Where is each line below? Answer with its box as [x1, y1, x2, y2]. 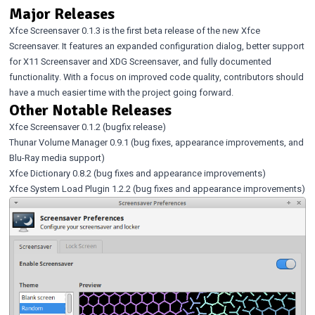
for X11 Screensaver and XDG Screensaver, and [8, 56, 200, 69]
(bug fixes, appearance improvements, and [128, 136, 304, 150]
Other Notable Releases [8, 101, 172, 120]
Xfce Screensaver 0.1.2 [8, 121, 101, 134]
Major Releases [8, 4, 115, 24]
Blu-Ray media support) [8, 152, 105, 165]
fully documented [200, 56, 271, 69]
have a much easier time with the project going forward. [8, 86, 233, 100]
